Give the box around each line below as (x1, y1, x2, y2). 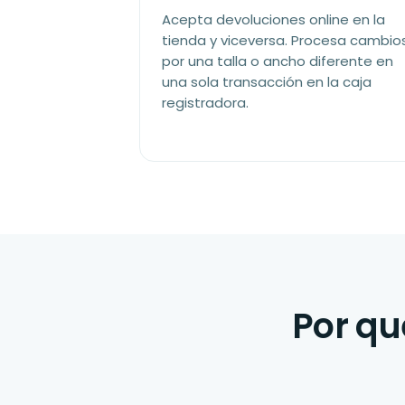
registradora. (162, 93, 249, 112)
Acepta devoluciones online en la (162, 10, 385, 29)
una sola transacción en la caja (162, 72, 372, 91)
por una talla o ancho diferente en (162, 52, 393, 71)
